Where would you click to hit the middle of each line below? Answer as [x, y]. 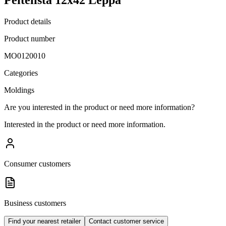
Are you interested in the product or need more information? [99, 107]
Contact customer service [126, 221]
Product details [27, 21]
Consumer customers [37, 163]
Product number [30, 38]
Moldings [19, 90]
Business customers [35, 203]
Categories [21, 73]
